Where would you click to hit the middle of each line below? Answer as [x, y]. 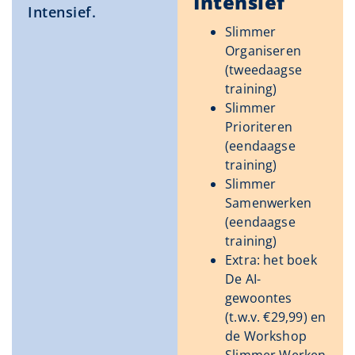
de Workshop [266, 336]
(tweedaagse [263, 70]
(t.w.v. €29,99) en [276, 317]
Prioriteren [259, 127]
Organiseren [263, 51]
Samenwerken [268, 203]
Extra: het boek [271, 260]
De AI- [243, 279]
